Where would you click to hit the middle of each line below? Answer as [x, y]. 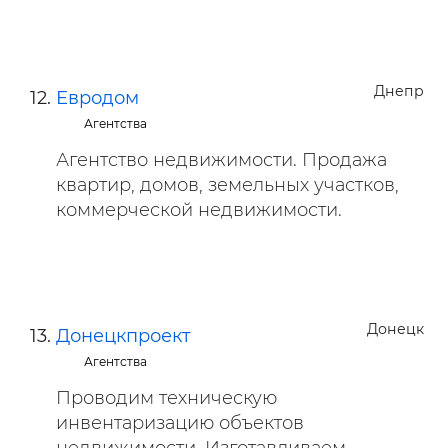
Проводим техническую [166, 398]
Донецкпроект [123, 336]
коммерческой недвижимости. [199, 210]
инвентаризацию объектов [180, 423]
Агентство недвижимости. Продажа [221, 160]
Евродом [97, 98]
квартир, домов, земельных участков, [227, 185]
